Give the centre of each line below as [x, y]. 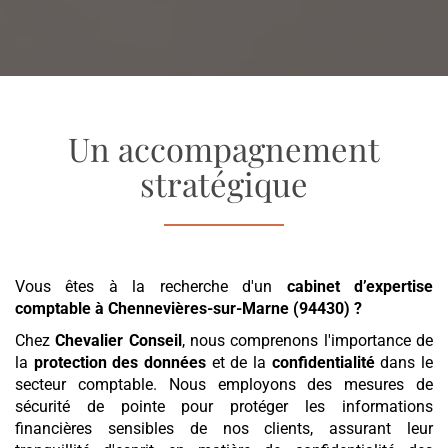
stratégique [224, 183]
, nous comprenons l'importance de [307, 340]
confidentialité [323, 362]
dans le [404, 362]
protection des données [120, 362]
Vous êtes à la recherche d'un [151, 286]
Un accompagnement [224, 148]
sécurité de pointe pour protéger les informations [224, 406]
